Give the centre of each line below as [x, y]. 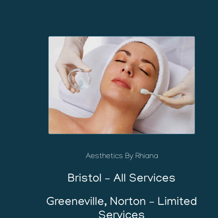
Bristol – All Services [122, 179]
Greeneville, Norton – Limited [122, 202]
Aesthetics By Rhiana [122, 157]
